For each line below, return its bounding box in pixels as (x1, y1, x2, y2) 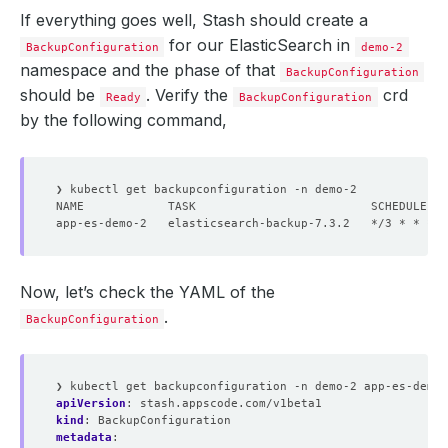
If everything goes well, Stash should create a (20, 10, 368, 31)
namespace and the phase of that (20, 60, 280, 81)
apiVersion (56, 396, 126, 411)
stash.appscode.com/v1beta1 (140, 396, 322, 411)
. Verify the (146, 85, 234, 106)
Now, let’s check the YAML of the (20, 282, 275, 303)
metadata (56, 430, 112, 445)
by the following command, (20, 110, 227, 131)
